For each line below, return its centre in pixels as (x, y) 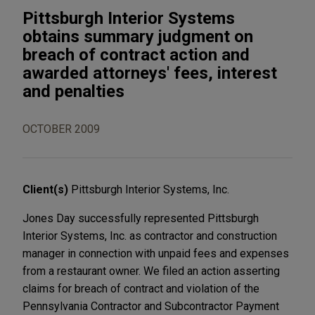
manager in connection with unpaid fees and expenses (156, 253)
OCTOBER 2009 (61, 129)
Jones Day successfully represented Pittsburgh (141, 218)
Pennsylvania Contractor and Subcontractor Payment (151, 306)
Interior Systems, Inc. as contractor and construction (150, 236)
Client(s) (47, 189)
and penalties (73, 91)
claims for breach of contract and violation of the (141, 288)
